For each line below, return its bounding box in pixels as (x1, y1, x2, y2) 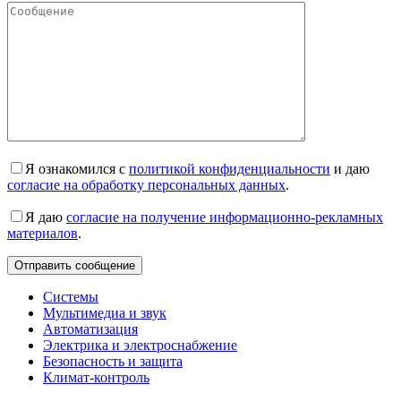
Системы (43, 289, 98, 305)
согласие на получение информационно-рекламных (66, 209, 383, 226)
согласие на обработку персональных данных (7, 177, 286, 193)
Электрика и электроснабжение (43, 337, 237, 354)
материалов (7, 226, 78, 242)
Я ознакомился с (25, 161, 129, 177)
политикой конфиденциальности (129, 161, 330, 177)
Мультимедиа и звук (43, 305, 166, 321)
